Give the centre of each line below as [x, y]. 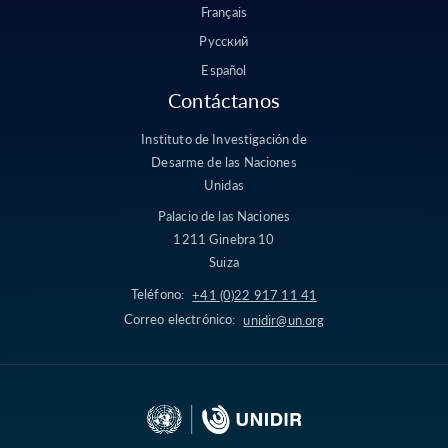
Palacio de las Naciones [224, 216]
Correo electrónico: [179, 319]
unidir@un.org [284, 320]
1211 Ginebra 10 [224, 239]
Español [224, 70]
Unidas [224, 185]
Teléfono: [157, 294]
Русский [224, 41]
